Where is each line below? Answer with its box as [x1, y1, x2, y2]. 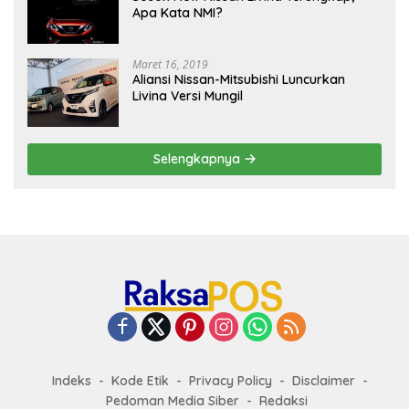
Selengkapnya [152, 150, 244, 167]
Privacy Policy [189, 372, 272, 389]
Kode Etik [111, 372, 169, 389]
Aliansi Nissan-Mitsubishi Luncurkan [132, 70, 345, 88]
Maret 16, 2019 [132, 56, 208, 72]
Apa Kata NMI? [132, 4, 223, 21]
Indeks [52, 372, 91, 389]
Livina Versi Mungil [132, 87, 243, 104]
